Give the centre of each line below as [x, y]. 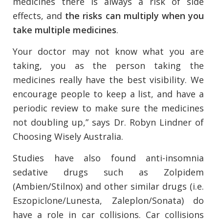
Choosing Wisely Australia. [68, 137]
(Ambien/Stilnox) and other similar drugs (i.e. [108, 186]
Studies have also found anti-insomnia [108, 158]
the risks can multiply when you [135, 16]
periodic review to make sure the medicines [108, 108]
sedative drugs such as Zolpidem [108, 172]
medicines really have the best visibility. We [108, 80]
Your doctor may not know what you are [108, 52]
